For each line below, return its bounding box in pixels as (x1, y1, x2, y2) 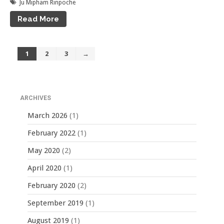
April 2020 (27, 163, 61, 172)
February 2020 (27, 180, 75, 190)
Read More (17, 14, 59, 24)
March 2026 (27, 110, 67, 120)
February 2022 (27, 128, 75, 137)
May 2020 (27, 145, 60, 155)
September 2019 (27, 198, 83, 207)
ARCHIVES (20, 94, 51, 101)
